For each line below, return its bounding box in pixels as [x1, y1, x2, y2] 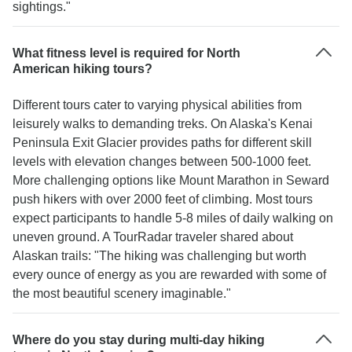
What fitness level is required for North [13, 46, 240, 60]
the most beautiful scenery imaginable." [13, 287, 231, 300]
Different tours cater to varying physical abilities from [13, 98, 302, 112]
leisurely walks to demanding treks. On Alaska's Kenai [13, 117, 313, 130]
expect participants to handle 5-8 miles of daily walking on [13, 211, 333, 225]
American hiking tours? [13, 62, 152, 75]
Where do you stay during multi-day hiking [13, 333, 265, 346]
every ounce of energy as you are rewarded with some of [13, 268, 326, 281]
